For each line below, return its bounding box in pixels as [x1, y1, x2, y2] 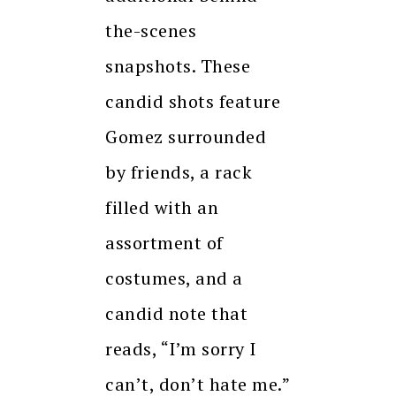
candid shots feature [105, 89, 280, 114]
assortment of [105, 231, 224, 255]
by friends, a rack [105, 160, 252, 185]
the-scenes [105, 19, 196, 43]
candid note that [105, 301, 247, 326]
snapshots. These [105, 54, 250, 79]
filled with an [105, 195, 218, 220]
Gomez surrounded [105, 125, 266, 149]
